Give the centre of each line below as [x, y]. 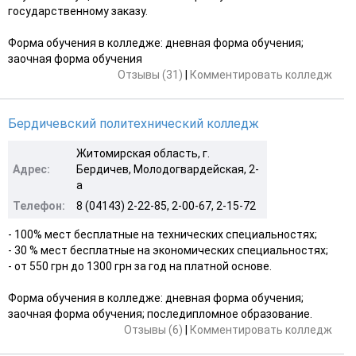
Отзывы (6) [153, 329]
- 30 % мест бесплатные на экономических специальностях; [168, 250]
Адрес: [31, 169]
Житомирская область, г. [143, 153]
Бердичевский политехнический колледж [133, 123]
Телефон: [39, 205]
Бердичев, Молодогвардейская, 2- [168, 169]
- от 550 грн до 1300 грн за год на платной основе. [140, 266]
